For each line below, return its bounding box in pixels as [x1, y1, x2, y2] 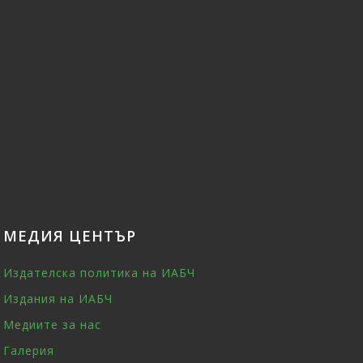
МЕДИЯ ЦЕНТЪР [3, 225, 137, 246]
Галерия [3, 342, 55, 358]
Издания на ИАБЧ [3, 290, 113, 306]
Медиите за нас [3, 316, 102, 332]
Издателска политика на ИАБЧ [3, 264, 196, 280]
